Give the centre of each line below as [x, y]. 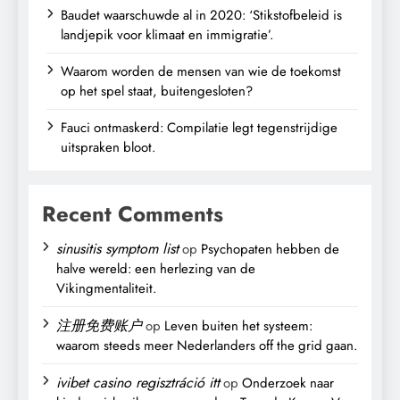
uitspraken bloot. [108, 147]
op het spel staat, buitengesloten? [157, 91]
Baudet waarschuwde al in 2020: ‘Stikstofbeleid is [201, 15]
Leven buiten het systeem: [238, 325]
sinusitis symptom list [117, 248]
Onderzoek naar [288, 383]
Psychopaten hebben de [270, 249]
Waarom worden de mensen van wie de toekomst [201, 71]
